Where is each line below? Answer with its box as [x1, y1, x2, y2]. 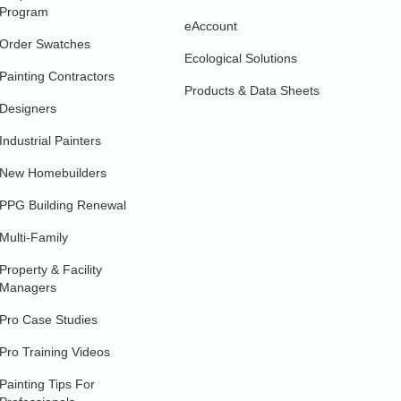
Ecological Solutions [183, 50, 297, 65]
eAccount [183, 18, 237, 33]
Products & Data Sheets [183, 82, 320, 98]
